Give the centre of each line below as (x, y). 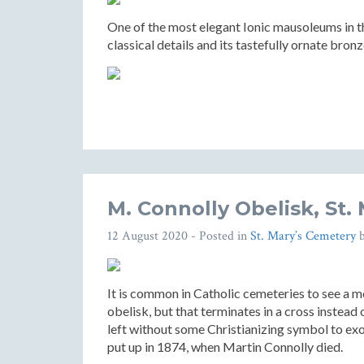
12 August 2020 (147, 236)
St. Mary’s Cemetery (303, 236)
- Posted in (219, 236)
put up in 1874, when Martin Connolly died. (225, 347)
